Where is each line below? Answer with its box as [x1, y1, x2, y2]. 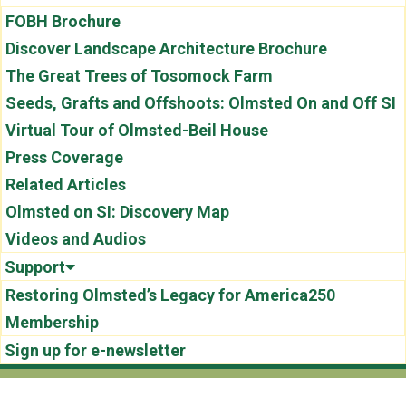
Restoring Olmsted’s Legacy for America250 [5, 285, 335, 304]
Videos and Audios [5, 229, 146, 248]
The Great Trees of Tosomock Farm [5, 66, 273, 85]
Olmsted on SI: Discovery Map [5, 202, 229, 221]
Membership [5, 313, 99, 332]
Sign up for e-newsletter [5, 341, 186, 360]
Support [5, 257, 65, 276]
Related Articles [5, 175, 126, 194]
